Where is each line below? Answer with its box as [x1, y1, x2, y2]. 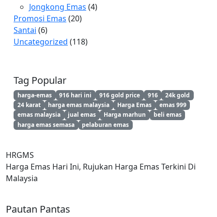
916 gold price [99, 91, 140, 99]
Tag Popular [14, 74, 66, 87]
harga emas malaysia [48, 100, 110, 109]
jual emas [68, 110, 96, 119]
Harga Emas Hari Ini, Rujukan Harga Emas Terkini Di [6, 161, 196, 172]
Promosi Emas [14, 13, 66, 24]
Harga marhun [103, 110, 146, 119]
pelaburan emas [82, 120, 129, 129]
